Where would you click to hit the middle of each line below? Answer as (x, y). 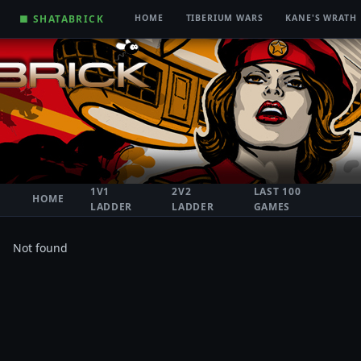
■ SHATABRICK (62, 19)
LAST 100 (277, 191)
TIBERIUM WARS (224, 18)
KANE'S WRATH (321, 18)
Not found (40, 248)
